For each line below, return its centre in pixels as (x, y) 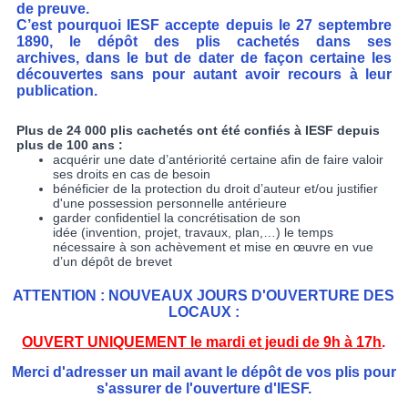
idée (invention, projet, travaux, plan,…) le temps (193, 232)
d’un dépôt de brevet (112, 261)
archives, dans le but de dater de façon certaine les (204, 57)
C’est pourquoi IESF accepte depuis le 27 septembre (204, 25)
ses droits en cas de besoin (131, 173)
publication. (56, 90)
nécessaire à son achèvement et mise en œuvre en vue (213, 246)
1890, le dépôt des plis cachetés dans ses (204, 41)
